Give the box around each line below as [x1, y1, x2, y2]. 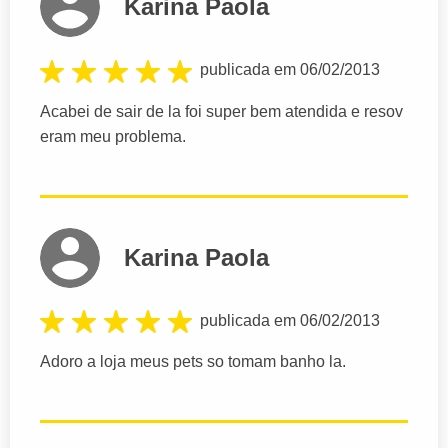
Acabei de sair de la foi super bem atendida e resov [40, 102, 403, 120]
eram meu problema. [40, 127, 186, 145]
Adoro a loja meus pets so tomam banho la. [40, 352, 346, 370]
